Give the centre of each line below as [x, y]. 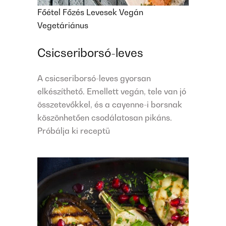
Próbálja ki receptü [74, 130]
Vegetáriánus [63, 25]
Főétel [50, 12]
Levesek [103, 12]
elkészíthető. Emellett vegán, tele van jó [112, 91]
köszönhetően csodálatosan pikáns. [105, 117]
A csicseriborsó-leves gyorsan [94, 78]
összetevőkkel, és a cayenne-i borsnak [110, 104]
